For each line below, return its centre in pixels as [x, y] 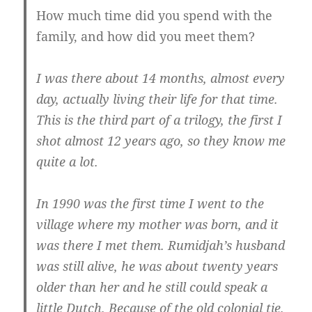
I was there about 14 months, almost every [161, 78]
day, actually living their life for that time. [157, 99]
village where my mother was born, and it [158, 225]
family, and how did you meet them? [146, 37]
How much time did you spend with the [155, 16]
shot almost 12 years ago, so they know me [161, 141]
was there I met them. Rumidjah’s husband [161, 245]
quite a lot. [68, 162]
